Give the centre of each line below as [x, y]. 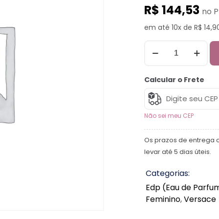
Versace [200, 199]
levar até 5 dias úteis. [178, 152]
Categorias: [168, 173]
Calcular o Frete [174, 79]
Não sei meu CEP [169, 115]
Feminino [163, 199]
